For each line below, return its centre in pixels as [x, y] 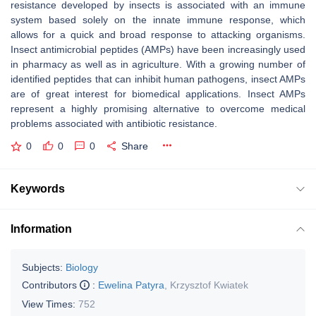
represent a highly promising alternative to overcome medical [158, 109]
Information [41, 229]
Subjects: [42, 267]
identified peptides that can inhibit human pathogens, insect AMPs [158, 79]
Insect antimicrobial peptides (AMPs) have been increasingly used [158, 49]
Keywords [38, 188]
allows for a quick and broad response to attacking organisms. [158, 35]
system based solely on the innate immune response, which [158, 20]
